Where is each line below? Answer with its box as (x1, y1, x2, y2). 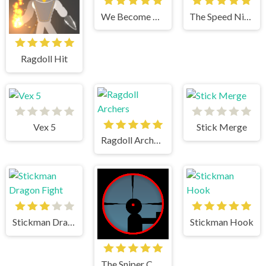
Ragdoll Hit (21, 53, 68, 65)
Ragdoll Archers (154, 134, 161, 146)
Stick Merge (196, 121, 247, 133)
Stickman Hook (189, 216, 254, 227)
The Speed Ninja (244, 10, 252, 22)
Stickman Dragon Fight (67, 216, 75, 227)
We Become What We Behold (153, 10, 160, 22)
